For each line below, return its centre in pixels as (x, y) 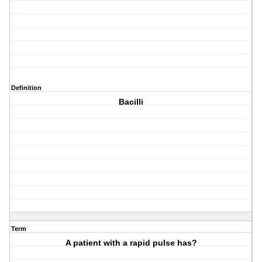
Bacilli (131, 102)
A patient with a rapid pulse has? (131, 243)
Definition (26, 88)
